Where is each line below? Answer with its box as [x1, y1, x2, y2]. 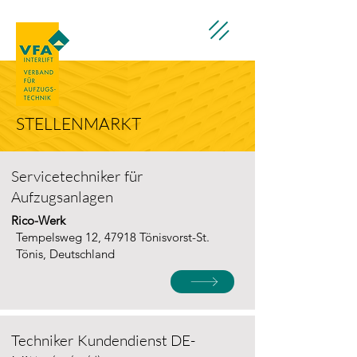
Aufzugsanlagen [11, 187, 113, 206]
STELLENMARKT [16, 113, 141, 134]
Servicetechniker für [11, 167, 143, 186]
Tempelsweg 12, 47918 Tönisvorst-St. [16, 229, 210, 245]
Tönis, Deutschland [16, 246, 115, 261]
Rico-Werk [11, 213, 65, 228]
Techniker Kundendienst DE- [11, 331, 195, 350]
